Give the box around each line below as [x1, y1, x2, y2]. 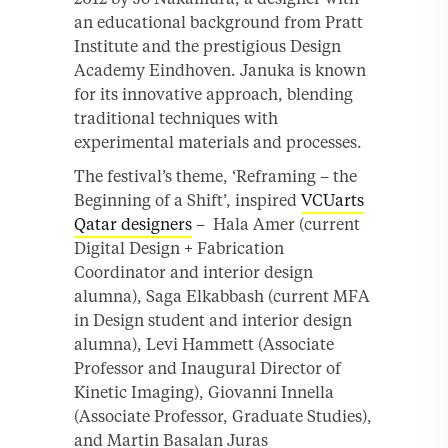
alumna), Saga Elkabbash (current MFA [74, 285, 370, 306]
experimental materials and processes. [74, 131, 362, 152]
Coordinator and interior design [74, 261, 313, 282]
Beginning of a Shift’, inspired [74, 189, 301, 210]
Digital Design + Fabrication [74, 237, 284, 258]
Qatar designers [74, 213, 192, 234]
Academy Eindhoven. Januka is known [74, 59, 366, 80]
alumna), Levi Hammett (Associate [74, 333, 334, 354]
